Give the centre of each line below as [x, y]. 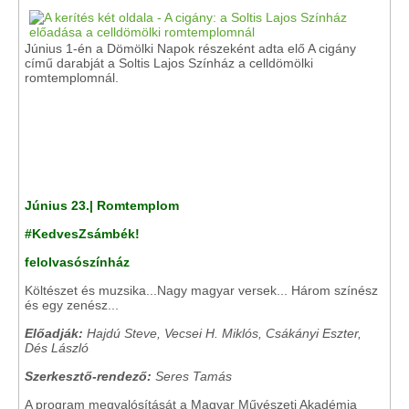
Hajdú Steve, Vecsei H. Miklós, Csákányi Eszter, [224, 333]
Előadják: [56, 333]
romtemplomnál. [72, 78]
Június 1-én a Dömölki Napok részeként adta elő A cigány [190, 48]
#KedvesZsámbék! [82, 234]
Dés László [57, 348]
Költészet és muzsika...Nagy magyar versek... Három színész [201, 290]
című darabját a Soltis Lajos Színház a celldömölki [169, 63]
